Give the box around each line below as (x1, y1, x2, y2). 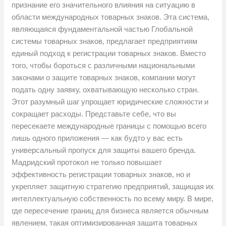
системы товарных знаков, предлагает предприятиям (12, 37, 198, 46)
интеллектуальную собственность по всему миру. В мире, (12, 194, 214, 203)
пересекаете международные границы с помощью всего (12, 122, 207, 131)
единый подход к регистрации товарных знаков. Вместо (12, 49, 206, 58)
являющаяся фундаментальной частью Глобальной (12, 25, 193, 34)
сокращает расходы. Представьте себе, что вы (12, 109, 177, 119)
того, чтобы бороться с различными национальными (12, 61, 195, 70)
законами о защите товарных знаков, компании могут (12, 73, 196, 82)
